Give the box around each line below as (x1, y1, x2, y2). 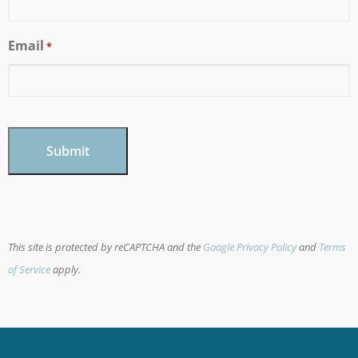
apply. (50, 262, 81, 277)
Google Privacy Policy (203, 240, 296, 255)
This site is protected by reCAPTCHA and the (8, 240, 203, 255)
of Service (8, 262, 50, 277)
